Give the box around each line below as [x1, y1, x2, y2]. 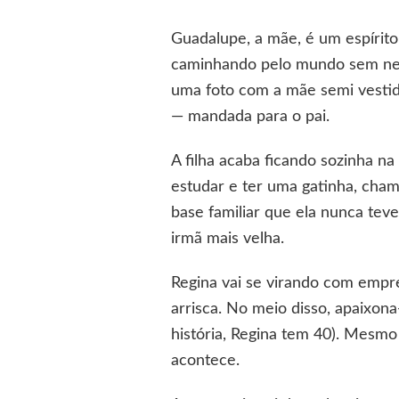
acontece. [171, 353, 244, 370]
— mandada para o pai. [171, 109, 330, 126]
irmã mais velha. [171, 231, 284, 248]
